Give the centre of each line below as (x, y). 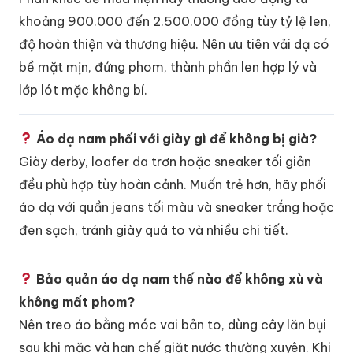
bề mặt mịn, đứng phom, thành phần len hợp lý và (168, 67)
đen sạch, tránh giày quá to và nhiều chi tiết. (154, 230)
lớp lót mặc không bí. (83, 89)
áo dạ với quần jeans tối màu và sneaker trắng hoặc (176, 207)
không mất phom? (77, 301)
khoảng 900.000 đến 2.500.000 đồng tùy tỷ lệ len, (175, 21)
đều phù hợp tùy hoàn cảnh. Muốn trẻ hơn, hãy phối (173, 184)
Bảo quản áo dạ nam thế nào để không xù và (178, 279)
